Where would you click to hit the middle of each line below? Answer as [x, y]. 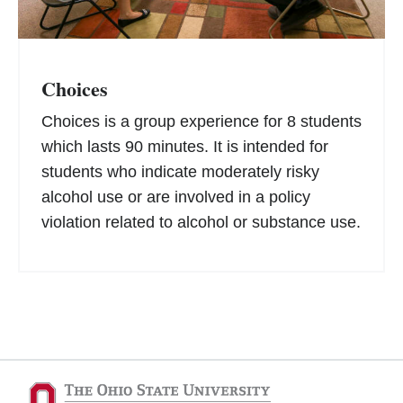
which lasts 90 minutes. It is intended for [185, 147]
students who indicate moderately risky [180, 172]
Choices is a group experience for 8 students [201, 122]
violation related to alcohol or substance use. [201, 223]
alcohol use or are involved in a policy [176, 197]
